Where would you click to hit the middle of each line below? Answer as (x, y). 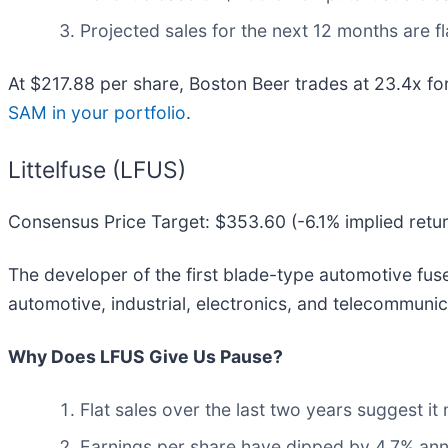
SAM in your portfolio (97, 113)
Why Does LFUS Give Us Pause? (145, 356)
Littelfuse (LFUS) (97, 170)
